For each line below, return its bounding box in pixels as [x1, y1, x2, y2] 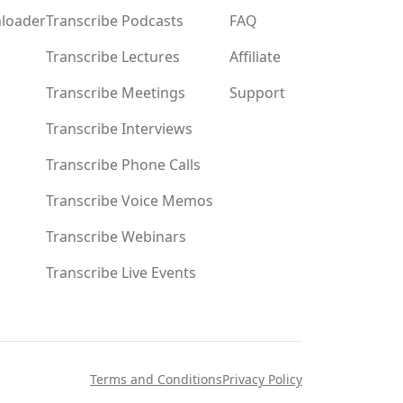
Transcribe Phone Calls [46, 155, 201, 175]
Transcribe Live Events [46, 263, 196, 282]
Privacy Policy [222, 371, 302, 388]
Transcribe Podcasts [46, 11, 184, 31]
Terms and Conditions [90, 371, 222, 388]
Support [229, 83, 285, 103]
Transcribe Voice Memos [46, 191, 213, 210]
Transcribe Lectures [46, 47, 180, 67]
